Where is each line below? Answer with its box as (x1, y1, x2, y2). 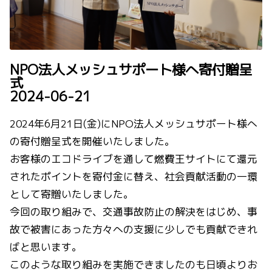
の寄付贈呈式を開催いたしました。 (10, 134, 175, 149)
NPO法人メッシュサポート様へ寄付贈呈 (10, 60, 252, 80)
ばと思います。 (10, 240, 82, 254)
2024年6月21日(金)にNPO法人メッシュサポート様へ (10, 117, 257, 131)
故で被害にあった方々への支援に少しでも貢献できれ (10, 222, 257, 237)
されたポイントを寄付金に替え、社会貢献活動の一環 (10, 169, 257, 184)
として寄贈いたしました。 (10, 187, 134, 202)
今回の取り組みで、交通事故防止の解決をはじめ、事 (10, 205, 257, 219)
